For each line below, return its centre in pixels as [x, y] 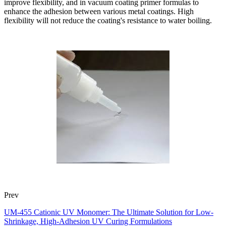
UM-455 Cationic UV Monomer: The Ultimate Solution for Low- [109, 212]
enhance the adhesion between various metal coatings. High [99, 11]
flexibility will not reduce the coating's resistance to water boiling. [108, 20]
